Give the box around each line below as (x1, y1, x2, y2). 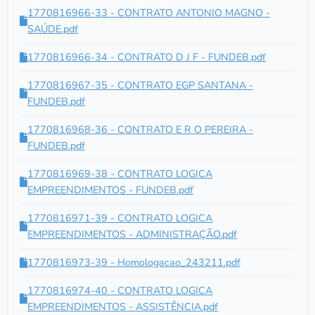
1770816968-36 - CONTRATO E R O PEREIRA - (27, 122, 253, 136)
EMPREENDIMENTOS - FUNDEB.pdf (27, 183, 193, 197)
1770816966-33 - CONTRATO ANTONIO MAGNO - (27, 6, 270, 20)
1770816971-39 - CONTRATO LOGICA (27, 211, 212, 225)
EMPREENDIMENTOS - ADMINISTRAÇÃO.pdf (27, 227, 237, 241)
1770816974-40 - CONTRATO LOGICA (27, 283, 212, 297)
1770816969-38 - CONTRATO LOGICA (27, 167, 212, 181)
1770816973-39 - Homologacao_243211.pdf (27, 255, 240, 269)
